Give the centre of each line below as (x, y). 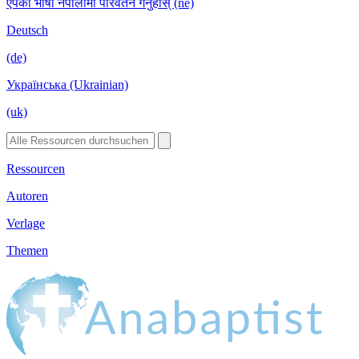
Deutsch (27, 30)
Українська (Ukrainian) (67, 84)
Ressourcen (36, 168)
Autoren (27, 196)
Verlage (26, 223)
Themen (27, 250)
